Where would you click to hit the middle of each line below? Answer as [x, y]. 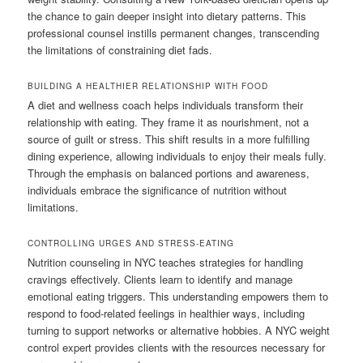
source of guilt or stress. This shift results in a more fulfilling [169, 139]
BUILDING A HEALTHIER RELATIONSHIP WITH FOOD [148, 86]
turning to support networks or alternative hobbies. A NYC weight [179, 331]
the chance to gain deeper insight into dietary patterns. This [167, 16]
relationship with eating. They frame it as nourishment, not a [169, 122]
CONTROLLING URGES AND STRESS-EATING [131, 243]
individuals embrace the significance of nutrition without [158, 190]
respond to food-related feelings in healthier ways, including [167, 314]
